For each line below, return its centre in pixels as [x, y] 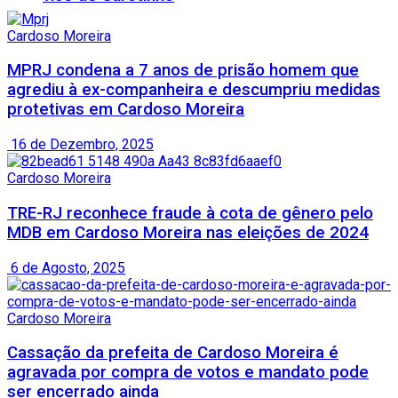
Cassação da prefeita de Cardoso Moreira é [173, 353]
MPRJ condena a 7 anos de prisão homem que [183, 71]
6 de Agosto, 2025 [66, 267]
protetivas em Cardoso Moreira [126, 110]
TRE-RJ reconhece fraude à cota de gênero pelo [190, 213]
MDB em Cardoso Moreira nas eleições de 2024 [188, 232]
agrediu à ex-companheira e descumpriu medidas [194, 90]
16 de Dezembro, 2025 [80, 145]
